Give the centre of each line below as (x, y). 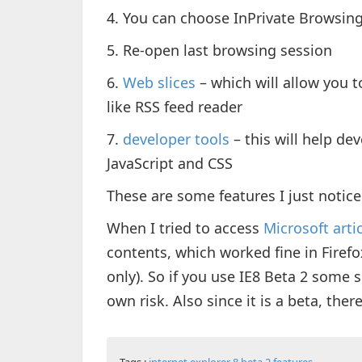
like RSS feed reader (175, 107)
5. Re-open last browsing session (219, 50)
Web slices (159, 82)
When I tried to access (185, 228)
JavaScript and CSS (170, 163)
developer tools (176, 139)
